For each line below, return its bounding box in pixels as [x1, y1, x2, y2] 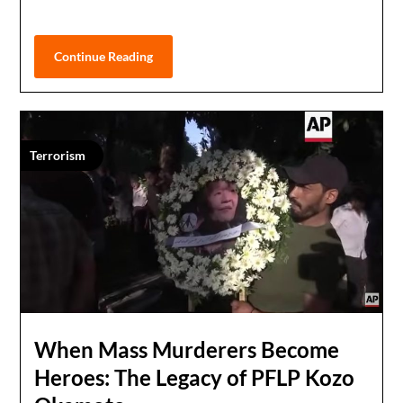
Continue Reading [54, 49, 154, 64]
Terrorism [30, 148, 86, 163]
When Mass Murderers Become [34, 336, 340, 363]
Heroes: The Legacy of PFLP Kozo [34, 363, 355, 390]
